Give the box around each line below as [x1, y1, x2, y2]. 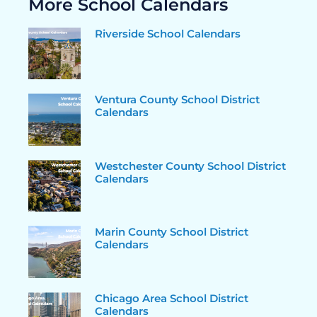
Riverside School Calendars [94, 26, 241, 40]
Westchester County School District [94, 158, 286, 173]
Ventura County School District [94, 93, 260, 107]
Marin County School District [94, 225, 248, 239]
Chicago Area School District [94, 292, 248, 306]
